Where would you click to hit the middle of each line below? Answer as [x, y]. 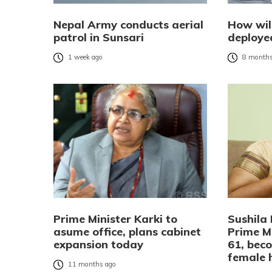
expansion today [98, 244]
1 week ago [85, 57]
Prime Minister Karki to [115, 219]
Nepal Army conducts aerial [128, 24]
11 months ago [92, 264]
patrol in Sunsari [99, 37]
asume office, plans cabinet [127, 231]
